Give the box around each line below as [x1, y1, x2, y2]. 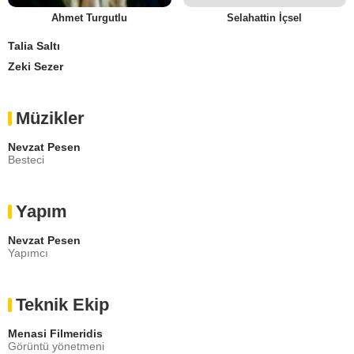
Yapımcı [8, 246, 48, 259]
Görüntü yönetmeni [8, 339, 104, 352]
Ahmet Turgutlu [51, 11, 128, 24]
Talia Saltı [8, 39, 60, 52]
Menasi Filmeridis [8, 326, 103, 340]
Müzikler [16, 107, 85, 128]
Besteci [8, 153, 44, 166]
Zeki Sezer [8, 59, 63, 73]
